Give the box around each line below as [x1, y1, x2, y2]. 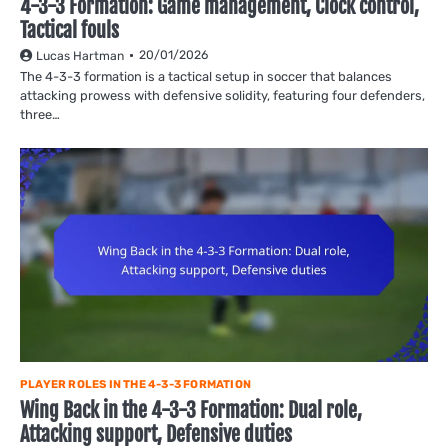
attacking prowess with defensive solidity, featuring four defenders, [20, 88, 425, 104]
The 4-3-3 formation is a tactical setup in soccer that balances [20, 69, 392, 85]
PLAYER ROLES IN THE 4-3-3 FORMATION [20, 378, 251, 392]
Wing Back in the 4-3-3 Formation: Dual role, [20, 398, 362, 424]
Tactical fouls [20, 18, 119, 44]
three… [20, 107, 60, 123]
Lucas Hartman [36, 49, 124, 64]
